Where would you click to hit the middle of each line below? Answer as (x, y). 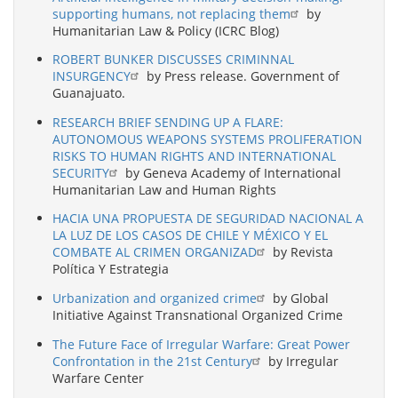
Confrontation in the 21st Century (152, 361)
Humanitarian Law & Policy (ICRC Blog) (166, 30)
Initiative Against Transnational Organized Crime (198, 315)
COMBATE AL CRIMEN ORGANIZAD (155, 252)
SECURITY (81, 172)
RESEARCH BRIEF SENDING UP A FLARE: (168, 122)
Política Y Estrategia (111, 269)
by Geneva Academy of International (231, 172)
